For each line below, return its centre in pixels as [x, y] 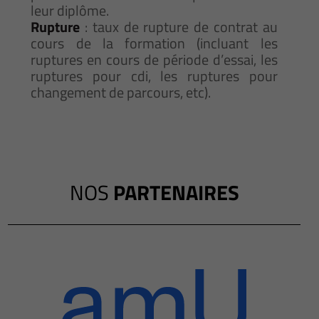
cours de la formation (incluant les [154, 43]
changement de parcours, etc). [121, 93]
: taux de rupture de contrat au [179, 27]
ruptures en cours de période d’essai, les [154, 60]
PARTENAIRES [176, 193]
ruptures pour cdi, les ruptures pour [154, 76]
